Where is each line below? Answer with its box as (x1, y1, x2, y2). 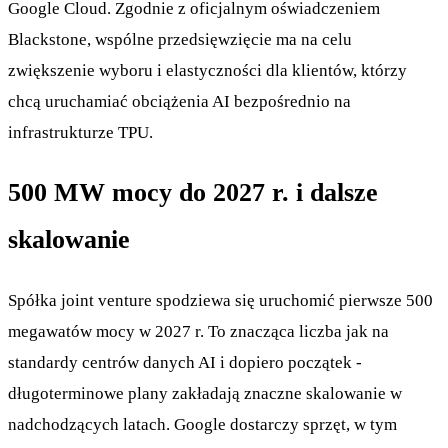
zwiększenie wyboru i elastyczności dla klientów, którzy (8, 61, 407, 81)
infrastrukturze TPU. (8, 123, 153, 143)
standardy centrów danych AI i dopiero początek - (8, 352, 362, 372)
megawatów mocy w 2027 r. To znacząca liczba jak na (8, 321, 389, 341)
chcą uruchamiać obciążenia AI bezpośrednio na (8, 92, 351, 112)
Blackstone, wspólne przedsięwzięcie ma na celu (8, 30, 352, 50)
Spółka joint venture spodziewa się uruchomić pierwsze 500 (8, 290, 433, 310)
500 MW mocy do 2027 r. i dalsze (8, 178, 378, 208)
